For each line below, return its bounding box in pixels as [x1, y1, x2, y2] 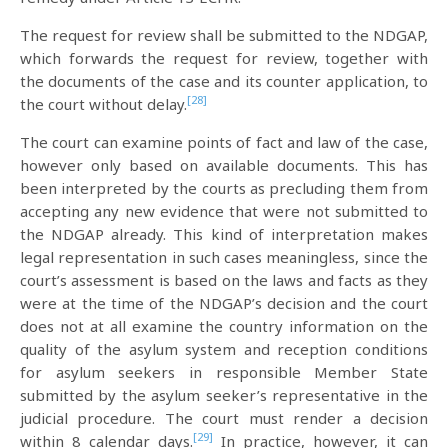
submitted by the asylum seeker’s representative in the [20, 385, 428, 405]
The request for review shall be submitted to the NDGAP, [20, 25, 428, 45]
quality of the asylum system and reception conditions [20, 339, 428, 359]
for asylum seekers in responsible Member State [20, 362, 428, 382]
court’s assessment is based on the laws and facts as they [20, 270, 428, 290]
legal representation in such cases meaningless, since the [20, 247, 428, 267]
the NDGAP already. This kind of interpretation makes [20, 224, 428, 244]
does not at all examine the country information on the [20, 316, 428, 336]
